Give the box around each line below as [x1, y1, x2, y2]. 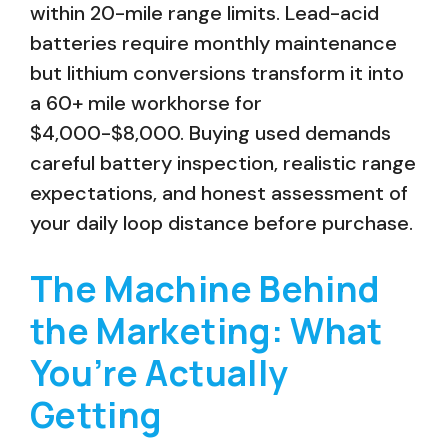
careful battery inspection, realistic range [30, 150, 416, 176]
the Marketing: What [30, 307, 383, 355]
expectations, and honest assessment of [30, 180, 408, 206]
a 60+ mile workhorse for [30, 90, 262, 116]
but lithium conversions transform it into [30, 60, 404, 86]
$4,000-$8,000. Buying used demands [30, 120, 391, 146]
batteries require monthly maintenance [30, 30, 397, 56]
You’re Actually [30, 349, 289, 397]
